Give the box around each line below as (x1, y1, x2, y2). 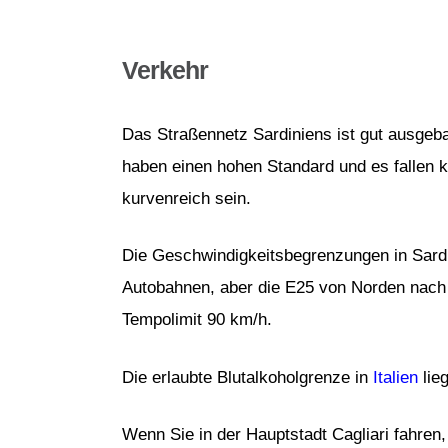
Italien (373, 367, 418, 387)
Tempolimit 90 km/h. (122, 310, 277, 330)
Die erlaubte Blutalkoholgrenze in (122, 367, 373, 387)
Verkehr (122, 56, 208, 85)
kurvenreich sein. (122, 188, 256, 208)
